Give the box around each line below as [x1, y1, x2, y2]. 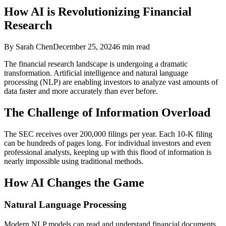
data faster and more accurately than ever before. [4, 86, 158, 95]
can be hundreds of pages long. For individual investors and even [4, 138, 211, 147]
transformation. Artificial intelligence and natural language [4, 68, 188, 77]
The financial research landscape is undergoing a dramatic [4, 59, 188, 68]
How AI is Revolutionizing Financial [4, 5, 192, 18]
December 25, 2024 [53, 42, 116, 51]
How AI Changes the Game [4, 176, 144, 189]
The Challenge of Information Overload [4, 105, 210, 119]
